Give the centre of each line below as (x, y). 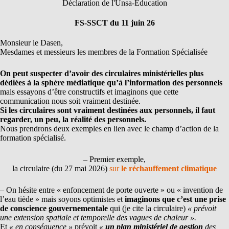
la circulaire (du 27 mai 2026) (60, 169)
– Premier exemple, (114, 159)
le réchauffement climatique (169, 169)
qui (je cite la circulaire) (148, 209)
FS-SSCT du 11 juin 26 (114, 22)
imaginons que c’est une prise (175, 199)
